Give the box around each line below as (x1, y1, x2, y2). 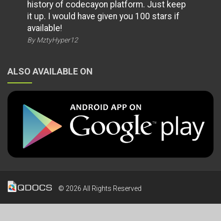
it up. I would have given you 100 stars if (27, 11, 180, 21)
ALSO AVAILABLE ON (7, 66, 93, 76)
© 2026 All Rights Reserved (57, 184, 142, 193)
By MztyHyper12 (27, 36, 78, 44)
